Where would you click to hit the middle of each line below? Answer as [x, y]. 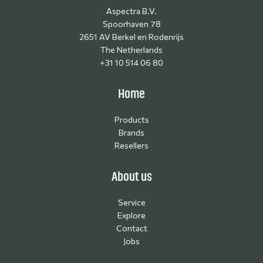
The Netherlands [131, 49]
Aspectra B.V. [131, 11]
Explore [131, 215]
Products [131, 119]
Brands [131, 132]
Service [131, 202]
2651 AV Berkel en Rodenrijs [131, 36]
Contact [131, 228]
